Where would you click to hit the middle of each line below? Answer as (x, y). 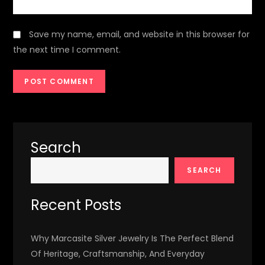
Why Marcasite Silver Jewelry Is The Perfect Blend (132, 238)
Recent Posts (76, 205)
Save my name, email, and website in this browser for (140, 34)
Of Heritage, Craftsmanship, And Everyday (118, 253)
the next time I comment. (67, 49)
